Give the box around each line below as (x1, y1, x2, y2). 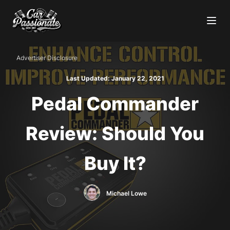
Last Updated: (66, 74, 110, 82)
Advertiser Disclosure (16, 53, 78, 62)
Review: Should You (26, 122, 204, 145)
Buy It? (84, 151, 146, 175)
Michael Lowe (106, 189, 147, 197)
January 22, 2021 (111, 74, 164, 82)
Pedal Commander (31, 92, 199, 115)
